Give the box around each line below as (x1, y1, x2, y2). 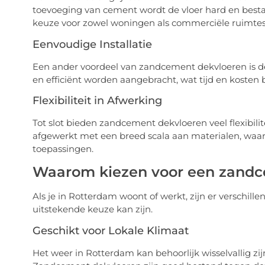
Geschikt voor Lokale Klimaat (32, 224, 189, 237)
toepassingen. (32, 143, 93, 154)
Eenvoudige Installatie (32, 37, 152, 51)
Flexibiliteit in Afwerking (32, 93, 162, 107)
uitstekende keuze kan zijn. (32, 203, 153, 215)
